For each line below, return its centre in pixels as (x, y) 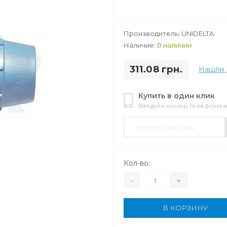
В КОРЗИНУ (185, 208)
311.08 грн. (156, 69)
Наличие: (140, 45)
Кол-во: (137, 163)
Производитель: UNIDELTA (169, 33)
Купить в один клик (177, 96)
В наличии (174, 45)
